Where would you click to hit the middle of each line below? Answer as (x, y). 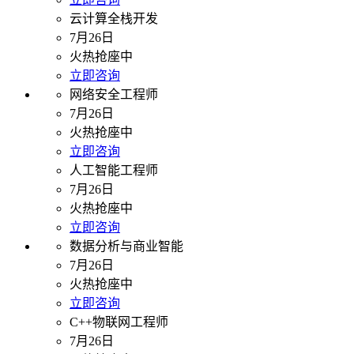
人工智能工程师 (114, 171)
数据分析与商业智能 (126, 247)
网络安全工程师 (114, 95)
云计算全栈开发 (114, 19)
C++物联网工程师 (119, 322)
